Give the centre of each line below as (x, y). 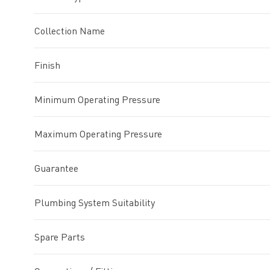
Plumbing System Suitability (95, 203)
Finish (47, 65)
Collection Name (70, 31)
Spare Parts (60, 237)
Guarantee (56, 168)
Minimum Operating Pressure (97, 100)
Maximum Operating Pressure (98, 134)
